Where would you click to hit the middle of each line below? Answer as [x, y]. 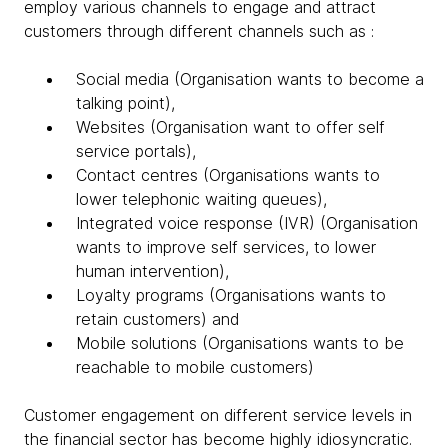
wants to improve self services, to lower [226, 246]
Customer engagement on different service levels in [218, 414]
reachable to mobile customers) [195, 366]
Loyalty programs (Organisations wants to [231, 294]
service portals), [136, 150]
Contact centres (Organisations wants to [228, 174]
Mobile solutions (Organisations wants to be [240, 342]
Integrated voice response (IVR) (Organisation [247, 222]
